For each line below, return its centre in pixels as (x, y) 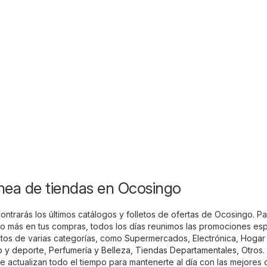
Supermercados (156, 238)
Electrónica (214, 238)
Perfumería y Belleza (90, 250)
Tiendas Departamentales (186, 250)
